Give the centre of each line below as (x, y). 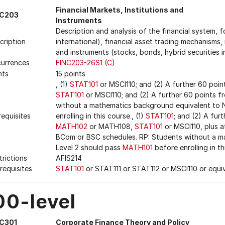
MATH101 (138, 147)
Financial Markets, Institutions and (120, 10)
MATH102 (72, 126)
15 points (71, 74)
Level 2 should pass (89, 147)
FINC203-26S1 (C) (85, 63)
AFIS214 (69, 158)
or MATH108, (111, 126)
